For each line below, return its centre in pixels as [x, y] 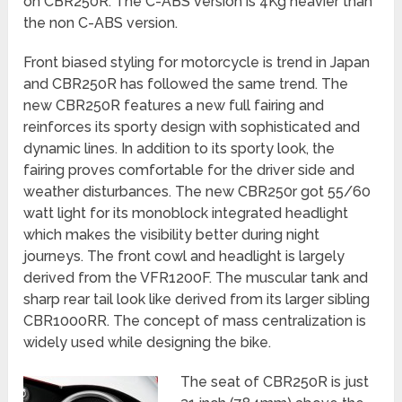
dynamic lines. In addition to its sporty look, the [179, 148]
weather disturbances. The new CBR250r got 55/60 [197, 191]
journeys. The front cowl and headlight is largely [184, 256]
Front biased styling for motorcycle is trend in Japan [197, 62]
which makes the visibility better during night [172, 234]
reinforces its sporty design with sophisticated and [192, 127]
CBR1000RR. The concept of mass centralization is [195, 320]
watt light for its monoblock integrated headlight [186, 213]
